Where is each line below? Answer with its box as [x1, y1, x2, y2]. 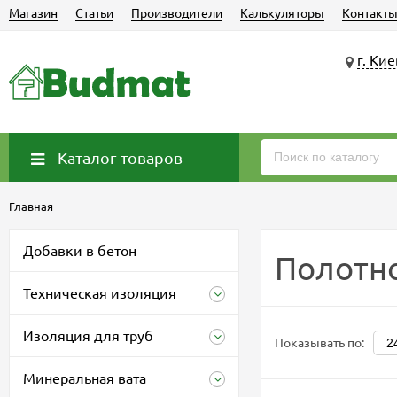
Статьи [75, 4, 113, 20]
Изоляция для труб [23, 326, 153, 344]
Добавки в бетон [23, 241, 136, 259]
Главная [9, 198, 53, 214]
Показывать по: [275, 334, 364, 350]
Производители [131, 4, 222, 20]
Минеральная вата [23, 369, 146, 386]
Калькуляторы [240, 4, 324, 20]
